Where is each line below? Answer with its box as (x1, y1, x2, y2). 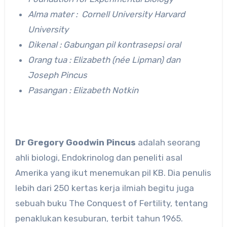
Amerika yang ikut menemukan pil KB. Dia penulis (15, 167, 211, 178)
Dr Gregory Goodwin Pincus (15, 137, 136, 147)
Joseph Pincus (28, 69, 88, 80)
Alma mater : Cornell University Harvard (28, 9, 185, 19)
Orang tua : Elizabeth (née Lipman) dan (28, 54, 181, 65)
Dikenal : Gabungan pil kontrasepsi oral (28, 39, 181, 50)
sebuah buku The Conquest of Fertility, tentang (15, 198, 208, 208)
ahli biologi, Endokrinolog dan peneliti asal (15, 152, 182, 163)
